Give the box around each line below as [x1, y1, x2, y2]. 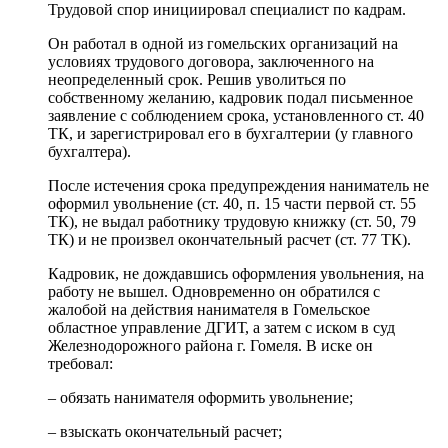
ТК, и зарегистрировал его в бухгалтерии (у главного [48, 125, 413, 143]
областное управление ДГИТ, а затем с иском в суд [48, 319, 395, 337]
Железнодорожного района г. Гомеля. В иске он [48, 337, 373, 355]
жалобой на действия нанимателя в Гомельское [48, 301, 370, 319]
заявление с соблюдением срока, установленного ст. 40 [48, 107, 424, 125]
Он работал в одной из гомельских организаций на [48, 35, 398, 53]
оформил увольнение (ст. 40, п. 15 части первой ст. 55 [48, 195, 416, 213]
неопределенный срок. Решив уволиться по [48, 71, 346, 89]
